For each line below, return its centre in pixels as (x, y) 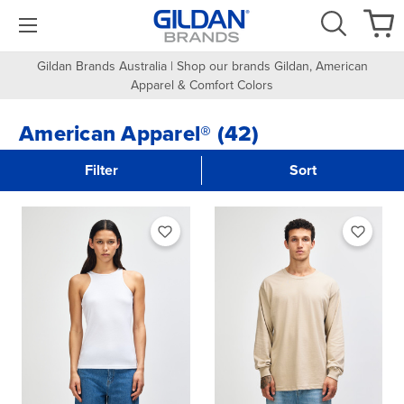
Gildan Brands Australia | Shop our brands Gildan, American (202, 66)
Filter (101, 170)
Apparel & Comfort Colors (202, 85)
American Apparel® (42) (139, 133)
